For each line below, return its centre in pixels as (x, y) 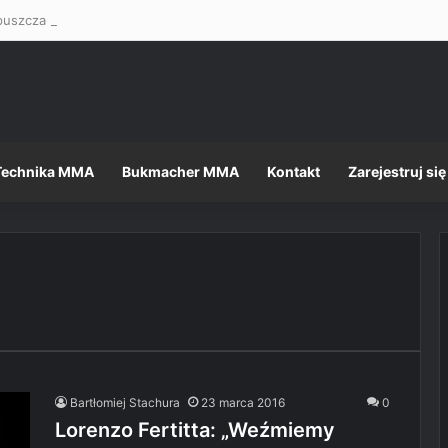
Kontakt (293, 171)
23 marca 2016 (243, 402)
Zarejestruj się (397, 171)
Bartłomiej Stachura (125, 402)
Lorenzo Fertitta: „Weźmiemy (195, 430)
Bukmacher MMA (180, 171)
